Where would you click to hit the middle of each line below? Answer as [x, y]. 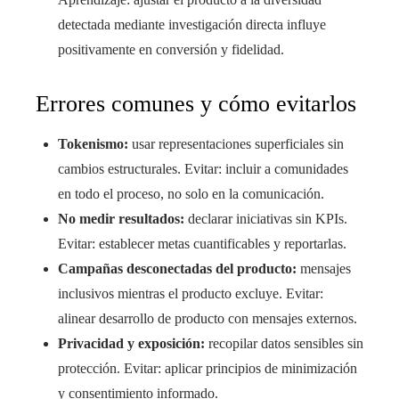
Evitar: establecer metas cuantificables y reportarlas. [202, 244]
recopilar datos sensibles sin [284, 343]
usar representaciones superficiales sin [236, 144]
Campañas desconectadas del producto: [177, 269]
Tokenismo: [93, 144]
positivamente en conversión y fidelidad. [171, 49]
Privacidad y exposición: [131, 343]
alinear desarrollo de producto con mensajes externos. [208, 318]
